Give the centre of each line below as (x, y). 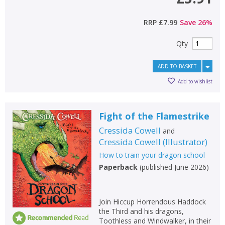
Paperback (118, 167)
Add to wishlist (195, 81)
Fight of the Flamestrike (154, 116)
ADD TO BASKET (177, 66)
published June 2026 (174, 167)
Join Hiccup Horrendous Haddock (152, 202)
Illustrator (185, 142)
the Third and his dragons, (141, 211)
